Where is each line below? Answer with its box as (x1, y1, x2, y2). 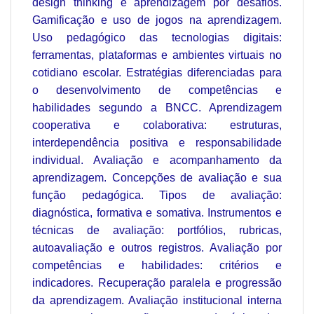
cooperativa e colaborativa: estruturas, (32, 119, 282, 132)
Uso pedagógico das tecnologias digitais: (32, 32, 282, 44)
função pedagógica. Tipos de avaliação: (32, 189, 282, 202)
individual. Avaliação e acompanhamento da (32, 154, 282, 167)
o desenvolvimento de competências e (32, 84, 282, 97)
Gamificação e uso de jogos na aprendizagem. (32, 14, 282, 27)
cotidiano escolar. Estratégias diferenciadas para (32, 67, 282, 79)
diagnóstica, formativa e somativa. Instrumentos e (32, 207, 282, 219)
